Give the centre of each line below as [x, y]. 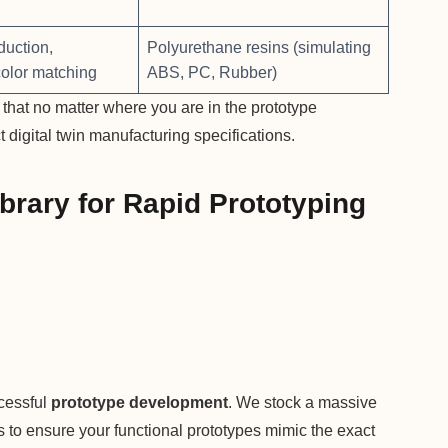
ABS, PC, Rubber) [212, 72]
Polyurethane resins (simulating [259, 47]
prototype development [139, 403]
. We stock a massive [302, 403]
